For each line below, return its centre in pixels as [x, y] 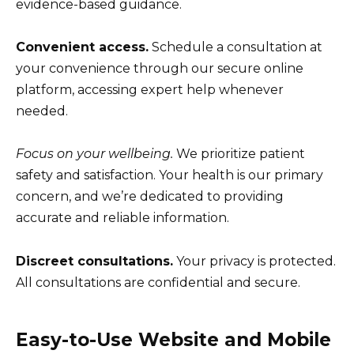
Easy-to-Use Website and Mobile [173, 339]
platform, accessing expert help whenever [150, 90]
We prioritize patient [239, 154]
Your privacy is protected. [254, 261]
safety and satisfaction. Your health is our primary [169, 175]
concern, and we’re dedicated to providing [150, 197]
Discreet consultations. [94, 261]
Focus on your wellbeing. [94, 154]
